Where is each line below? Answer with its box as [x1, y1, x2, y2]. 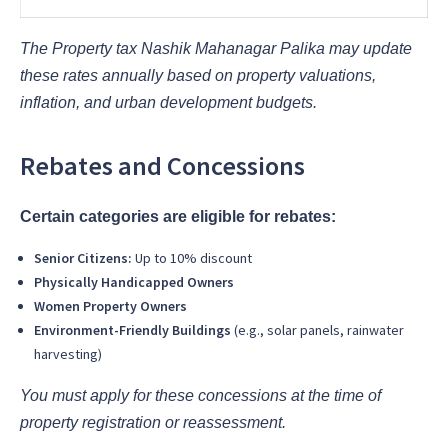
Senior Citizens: [34, 248, 132, 267]
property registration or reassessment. [20, 413, 286, 431]
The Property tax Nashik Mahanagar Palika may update [20, 40, 412, 58]
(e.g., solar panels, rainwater [231, 320, 404, 339]
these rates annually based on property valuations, [20, 67, 376, 85]
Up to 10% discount [132, 248, 252, 267]
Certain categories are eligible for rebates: [20, 207, 336, 225]
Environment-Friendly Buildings [34, 320, 231, 339]
